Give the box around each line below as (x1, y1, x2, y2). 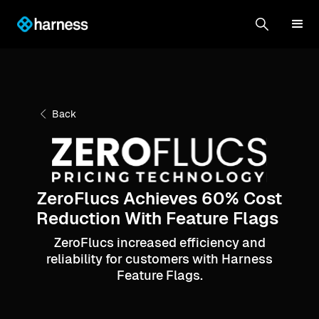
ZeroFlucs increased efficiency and (53, 235, 266, 250)
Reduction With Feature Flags (36, 209, 283, 228)
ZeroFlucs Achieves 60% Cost (37, 189, 282, 208)
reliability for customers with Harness (46, 251, 273, 266)
